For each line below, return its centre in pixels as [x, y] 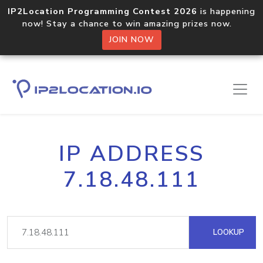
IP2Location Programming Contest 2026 [102, 11]
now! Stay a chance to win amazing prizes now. [131, 23]
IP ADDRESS [131, 154]
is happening [226, 11]
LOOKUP [227, 232]
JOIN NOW [131, 40]
